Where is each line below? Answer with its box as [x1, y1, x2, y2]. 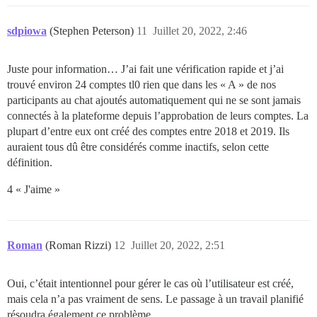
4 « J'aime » [7, 183, 60, 195]
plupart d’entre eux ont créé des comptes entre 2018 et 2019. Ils [7, 125, 289, 137]
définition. [7, 156, 52, 168]
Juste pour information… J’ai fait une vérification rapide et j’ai [7, 62, 284, 75]
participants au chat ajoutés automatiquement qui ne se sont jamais [7, 93, 301, 106]
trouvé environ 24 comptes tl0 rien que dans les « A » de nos [7, 78, 276, 91]
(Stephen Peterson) [50, 24, 137, 37]
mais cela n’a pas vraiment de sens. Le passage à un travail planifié [7, 292, 304, 305]
